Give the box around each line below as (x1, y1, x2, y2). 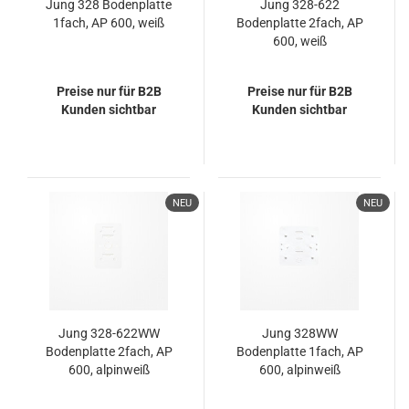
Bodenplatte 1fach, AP (236, 344, 363, 359)
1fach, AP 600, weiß (53, 16, 164, 30)
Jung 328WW (261, 326, 338, 341)
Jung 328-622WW (58, 326, 160, 341)
